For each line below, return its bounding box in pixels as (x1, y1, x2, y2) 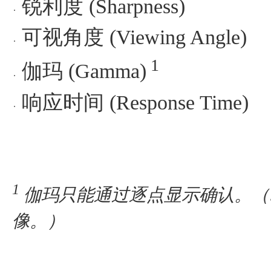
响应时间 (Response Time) (22, 91, 249, 114)
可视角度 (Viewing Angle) (22, 26, 247, 49)
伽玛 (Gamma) (22, 60, 146, 83)
